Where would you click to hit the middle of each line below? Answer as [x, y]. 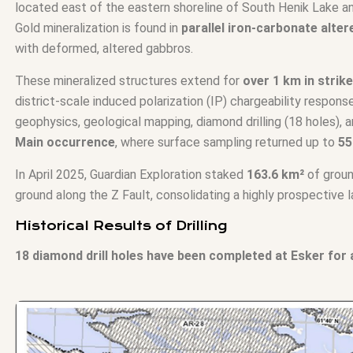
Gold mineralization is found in [98, 28]
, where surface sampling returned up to [226, 142]
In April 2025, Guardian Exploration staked [130, 175]
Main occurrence [65, 142]
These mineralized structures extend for [128, 81]
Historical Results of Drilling [121, 226]
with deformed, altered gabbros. [104, 48]
